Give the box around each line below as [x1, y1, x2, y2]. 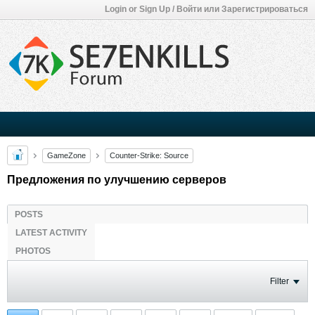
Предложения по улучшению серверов [7, 174, 226, 186]
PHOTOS [15, 246, 51, 256]
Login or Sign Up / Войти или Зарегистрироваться [105, 4, 308, 14]
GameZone [47, 150, 86, 160]
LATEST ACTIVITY [15, 228, 87, 238]
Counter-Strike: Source [110, 150, 188, 160]
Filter [270, 276, 289, 286]
